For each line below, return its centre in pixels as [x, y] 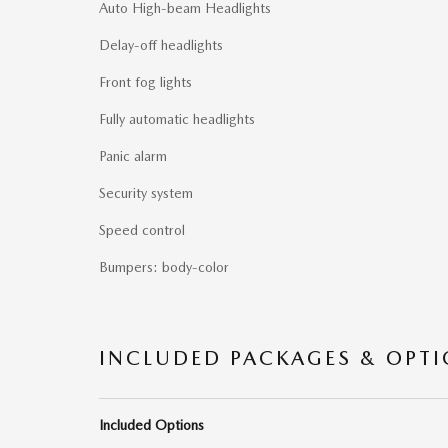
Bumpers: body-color [164, 266]
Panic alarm [133, 155]
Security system [146, 192]
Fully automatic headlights [177, 118]
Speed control [142, 229]
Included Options [151, 424]
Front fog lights [145, 81]
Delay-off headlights [161, 44]
